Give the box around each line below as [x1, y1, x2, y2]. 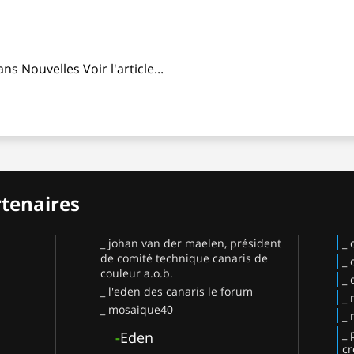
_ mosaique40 [100, 301, 173, 317]
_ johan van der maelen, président [100, 235, 281, 250]
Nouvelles [21, 59, 80, 77]
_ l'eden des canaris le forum [100, 283, 253, 299]
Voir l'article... [83, 59, 164, 77]
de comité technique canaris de [100, 250, 268, 265]
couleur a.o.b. [100, 265, 173, 281]
